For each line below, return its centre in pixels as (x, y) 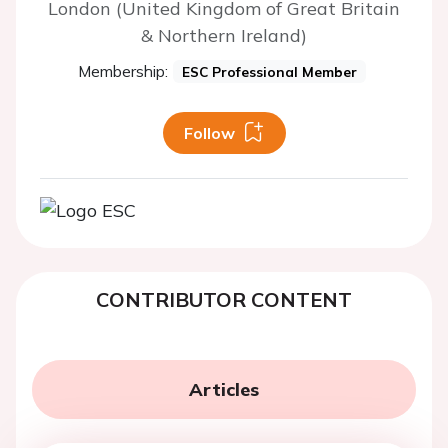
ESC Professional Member (269, 71)
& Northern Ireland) (224, 35)
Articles (224, 389)
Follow (209, 133)
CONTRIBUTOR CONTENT (224, 299)
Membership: (123, 71)
